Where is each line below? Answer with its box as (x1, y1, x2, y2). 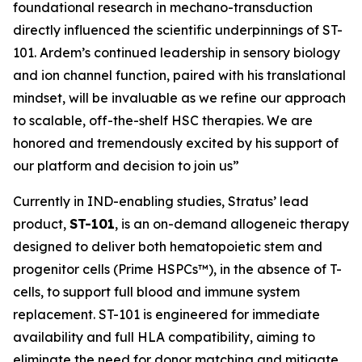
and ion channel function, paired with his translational (13, 67, 346, 83)
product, (13, 216, 69, 232)
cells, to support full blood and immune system (13, 284, 300, 300)
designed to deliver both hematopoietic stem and (13, 238, 322, 255)
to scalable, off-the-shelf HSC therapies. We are (13, 112, 313, 128)
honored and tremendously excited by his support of (13, 135, 339, 151)
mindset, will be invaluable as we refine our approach (13, 90, 346, 106)
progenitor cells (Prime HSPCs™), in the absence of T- (13, 261, 342, 277)
